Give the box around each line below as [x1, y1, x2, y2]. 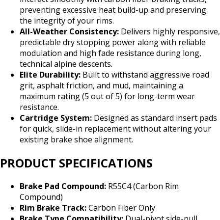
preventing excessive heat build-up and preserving [20, 4, 206, 16]
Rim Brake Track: [20, 202, 86, 214]
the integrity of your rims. [20, 15, 114, 27]
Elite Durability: [20, 69, 81, 81]
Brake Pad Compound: [20, 181, 106, 192]
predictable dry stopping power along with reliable [20, 37, 206, 48]
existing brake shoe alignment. [20, 134, 133, 145]
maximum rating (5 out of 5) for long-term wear [20, 91, 195, 102]
